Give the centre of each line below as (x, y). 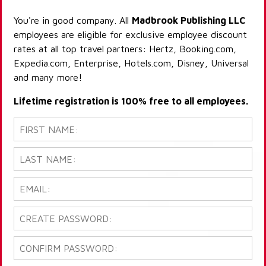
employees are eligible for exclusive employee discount (130, 35)
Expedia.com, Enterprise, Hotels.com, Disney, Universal (131, 63)
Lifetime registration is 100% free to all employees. (131, 101)
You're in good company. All (73, 20)
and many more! (48, 77)
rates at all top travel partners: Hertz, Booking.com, (125, 49)
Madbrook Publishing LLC (189, 20)
